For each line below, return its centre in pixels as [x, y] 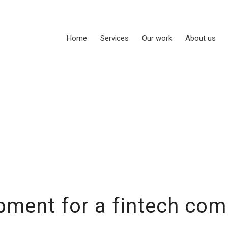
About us [201, 38]
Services [115, 38]
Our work [157, 38]
